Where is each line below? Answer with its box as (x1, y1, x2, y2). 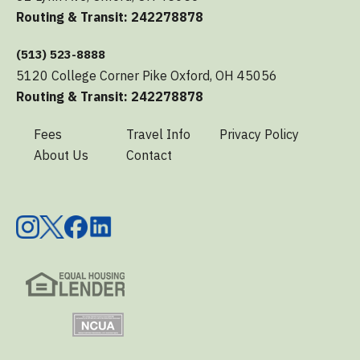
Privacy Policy (219, 126, 299, 143)
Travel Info (126, 126, 191, 143)
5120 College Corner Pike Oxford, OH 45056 (16, 67, 277, 84)
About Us (34, 147, 88, 164)
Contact (126, 147, 173, 164)
